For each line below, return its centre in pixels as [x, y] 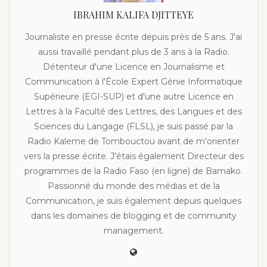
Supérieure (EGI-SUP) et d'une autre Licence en [133, 96]
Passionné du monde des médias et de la [133, 186]
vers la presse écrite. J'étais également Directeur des [133, 156]
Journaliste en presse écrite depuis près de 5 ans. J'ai [133, 37]
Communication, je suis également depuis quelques [133, 201]
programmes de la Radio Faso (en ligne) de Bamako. [133, 171]
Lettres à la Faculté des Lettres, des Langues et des [133, 111]
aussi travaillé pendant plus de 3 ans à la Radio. [133, 52]
